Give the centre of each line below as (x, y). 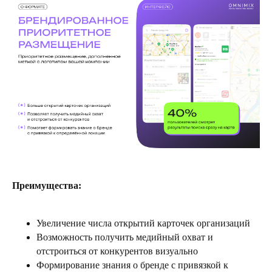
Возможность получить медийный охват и (125, 237)
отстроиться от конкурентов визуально (117, 251)
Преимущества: (47, 186)
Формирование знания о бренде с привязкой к (132, 265)
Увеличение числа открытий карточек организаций (143, 223)
